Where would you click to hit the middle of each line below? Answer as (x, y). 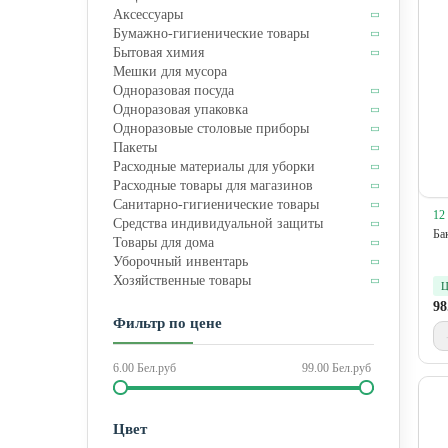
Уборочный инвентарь (180, 261)
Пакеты (135, 147)
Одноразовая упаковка (180, 109)
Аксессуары (148, 14)
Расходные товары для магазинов (213, 185)
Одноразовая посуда (173, 90)
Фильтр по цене (167, 323)
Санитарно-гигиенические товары (216, 204)
